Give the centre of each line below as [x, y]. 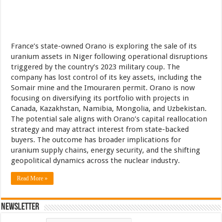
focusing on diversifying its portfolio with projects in [100, 98]
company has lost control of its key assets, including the [107, 77]
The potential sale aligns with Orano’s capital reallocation [109, 119]
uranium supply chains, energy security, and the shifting [106, 150]
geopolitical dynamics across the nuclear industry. [96, 160]
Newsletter [20, 207]
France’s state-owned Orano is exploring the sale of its [104, 46]
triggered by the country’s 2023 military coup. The [96, 67]
